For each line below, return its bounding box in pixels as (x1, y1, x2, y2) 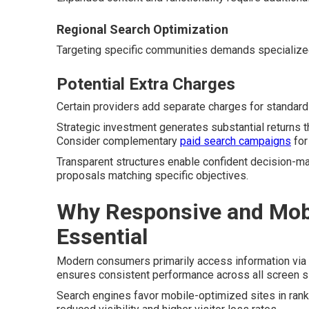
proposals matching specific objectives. (57, 168, 248, 182)
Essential (57, 223, 148, 250)
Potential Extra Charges (57, 74, 235, 94)
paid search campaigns (180, 134, 291, 148)
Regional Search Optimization (57, 21, 228, 37)
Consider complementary (57, 134, 180, 148)
